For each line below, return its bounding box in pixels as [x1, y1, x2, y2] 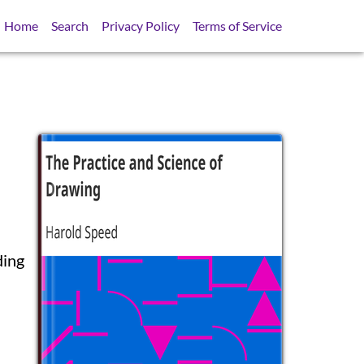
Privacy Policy [102, 18, 180, 33]
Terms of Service [193, 18, 283, 33]
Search [51, 18, 89, 33]
